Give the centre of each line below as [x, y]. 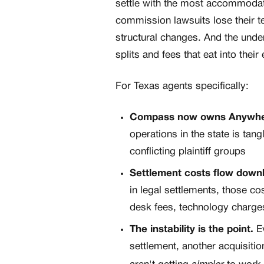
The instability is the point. [192, 230]
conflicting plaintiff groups [188, 152]
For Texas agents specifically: [182, 87]
